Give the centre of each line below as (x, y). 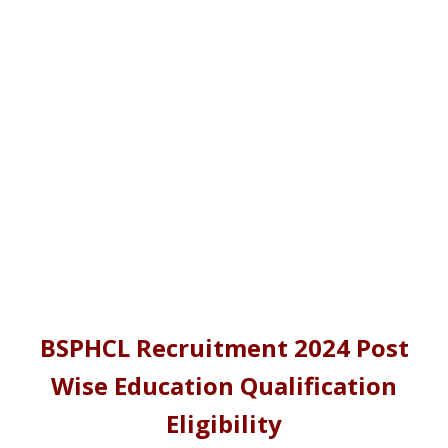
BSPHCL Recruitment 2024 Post (224, 347)
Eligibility (224, 423)
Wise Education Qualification (224, 385)
